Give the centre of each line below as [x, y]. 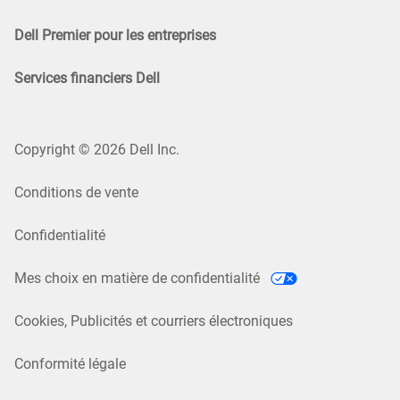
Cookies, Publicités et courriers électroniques [154, 321]
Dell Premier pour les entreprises [115, 35]
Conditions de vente [76, 192]
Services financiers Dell [87, 78]
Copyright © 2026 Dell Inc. [97, 149]
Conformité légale [70, 363]
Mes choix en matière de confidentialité [139, 278]
